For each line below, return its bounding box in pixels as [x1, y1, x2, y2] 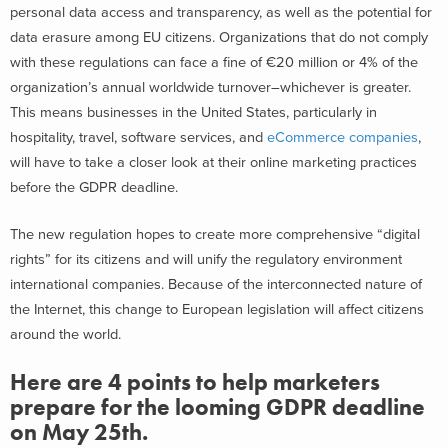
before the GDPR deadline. [10, 178, 178, 196]
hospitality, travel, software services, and [10, 128, 267, 146]
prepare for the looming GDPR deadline [10, 393, 425, 422]
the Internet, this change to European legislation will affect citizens [10, 301, 424, 319]
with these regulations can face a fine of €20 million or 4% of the [10, 53, 418, 71]
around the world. [10, 326, 121, 344]
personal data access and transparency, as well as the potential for [10, 3, 432, 21]
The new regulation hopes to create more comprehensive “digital [10, 226, 420, 244]
